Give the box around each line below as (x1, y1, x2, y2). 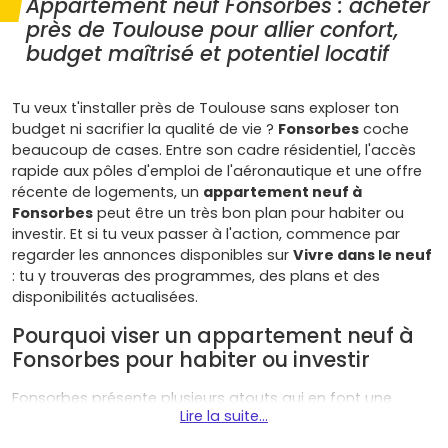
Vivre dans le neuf (293, 245, 432, 265)
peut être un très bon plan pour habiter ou (93, 203, 404, 223)
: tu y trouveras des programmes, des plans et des (12, 266, 380, 286)
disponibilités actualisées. (12, 287, 198, 307)
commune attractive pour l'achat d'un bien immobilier (12, 409, 406, 429)
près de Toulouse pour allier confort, (26, 15, 399, 44)
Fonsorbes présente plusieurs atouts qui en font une (12, 388, 392, 408)
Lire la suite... (180, 406, 268, 426)
